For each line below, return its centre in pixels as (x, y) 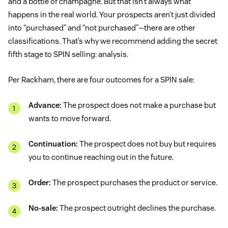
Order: (40, 183)
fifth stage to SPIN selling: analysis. (68, 54)
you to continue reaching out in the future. (101, 157)
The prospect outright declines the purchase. (137, 208)
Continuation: (53, 144)
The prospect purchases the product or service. (134, 183)
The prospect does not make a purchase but (139, 105)
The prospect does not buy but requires (147, 144)
